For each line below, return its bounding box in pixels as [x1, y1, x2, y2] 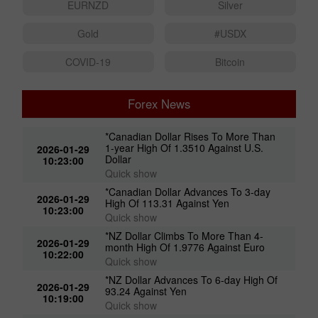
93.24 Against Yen [105, 283, 187, 298]
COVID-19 [65, 54, 111, 69]
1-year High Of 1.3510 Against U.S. [105, 140, 264, 155]
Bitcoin [215, 54, 245, 69]
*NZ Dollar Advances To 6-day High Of [105, 272, 278, 287]
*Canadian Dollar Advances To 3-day [105, 184, 271, 199]
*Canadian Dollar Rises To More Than [105, 128, 276, 143]
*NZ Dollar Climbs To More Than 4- [105, 228, 264, 243]
